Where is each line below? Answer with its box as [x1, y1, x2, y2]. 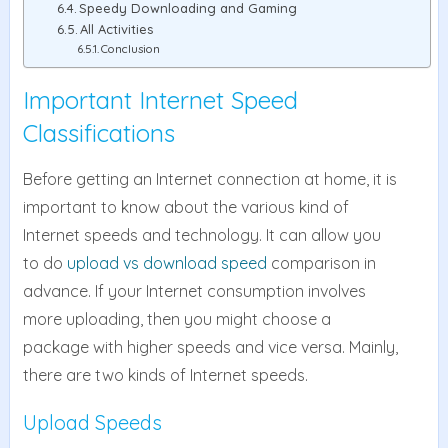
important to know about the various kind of [22, 197, 349, 218]
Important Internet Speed [22, 85, 298, 116]
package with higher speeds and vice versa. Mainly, [22, 337, 398, 358]
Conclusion [101, 40, 161, 56]
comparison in [266, 253, 376, 274]
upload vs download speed [66, 253, 267, 274]
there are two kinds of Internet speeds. [22, 365, 308, 386]
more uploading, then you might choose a [22, 309, 331, 330]
